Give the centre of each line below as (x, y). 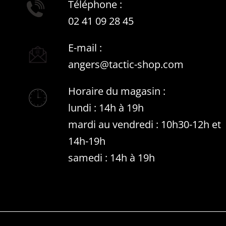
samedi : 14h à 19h (111, 157)
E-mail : (85, 47)
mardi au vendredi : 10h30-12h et (145, 124)
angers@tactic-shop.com (126, 64)
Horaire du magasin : (117, 91)
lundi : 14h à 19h (106, 107)
